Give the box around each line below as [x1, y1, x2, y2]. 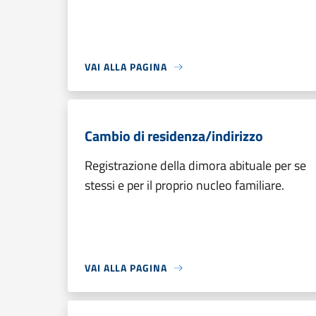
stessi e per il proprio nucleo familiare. [85, 176, 284, 195]
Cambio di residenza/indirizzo [85, 125, 263, 147]
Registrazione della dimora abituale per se [85, 156, 306, 175]
